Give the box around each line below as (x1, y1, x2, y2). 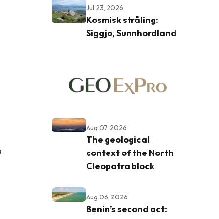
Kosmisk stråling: (86, 14, 158, 25)
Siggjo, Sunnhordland (86, 27, 176, 39)
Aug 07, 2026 (86, 123, 127, 132)
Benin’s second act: (86, 203, 167, 215)
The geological (86, 133, 150, 145)
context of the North (86, 147, 174, 158)
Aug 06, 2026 (86, 192, 128, 201)
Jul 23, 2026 (86, 3, 123, 12)
